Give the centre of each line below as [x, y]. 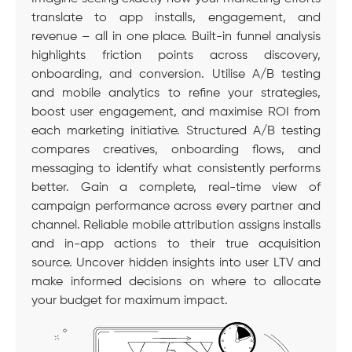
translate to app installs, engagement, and [176, 18]
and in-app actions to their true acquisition [176, 245]
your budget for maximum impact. [130, 301]
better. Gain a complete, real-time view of [176, 188]
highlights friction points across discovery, [176, 56]
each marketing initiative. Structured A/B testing [176, 132]
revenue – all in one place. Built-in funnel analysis [176, 37]
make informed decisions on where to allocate [176, 282]
